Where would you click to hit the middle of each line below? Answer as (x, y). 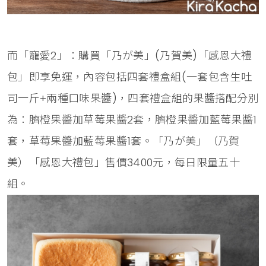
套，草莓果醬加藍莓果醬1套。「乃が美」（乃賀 (123, 141)
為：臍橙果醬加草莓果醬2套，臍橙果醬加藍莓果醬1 (132, 119)
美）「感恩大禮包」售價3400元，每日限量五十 (124, 162)
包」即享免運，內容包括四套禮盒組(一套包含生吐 (130, 77)
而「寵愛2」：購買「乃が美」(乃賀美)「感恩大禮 (130, 55)
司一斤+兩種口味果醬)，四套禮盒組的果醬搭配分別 (133, 98)
